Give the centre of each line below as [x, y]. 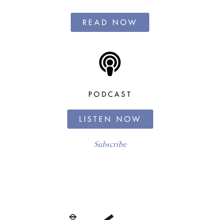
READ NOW [110, 22]
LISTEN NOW [110, 119]
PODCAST [110, 94]
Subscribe [110, 144]
